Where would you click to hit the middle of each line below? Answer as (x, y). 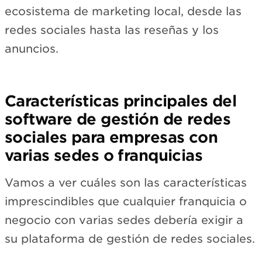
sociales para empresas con (111, 137)
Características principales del (121, 101)
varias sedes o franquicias (104, 156)
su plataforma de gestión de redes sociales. (130, 239)
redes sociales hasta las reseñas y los (112, 30)
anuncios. (32, 49)
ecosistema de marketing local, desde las (123, 12)
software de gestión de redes (118, 119)
